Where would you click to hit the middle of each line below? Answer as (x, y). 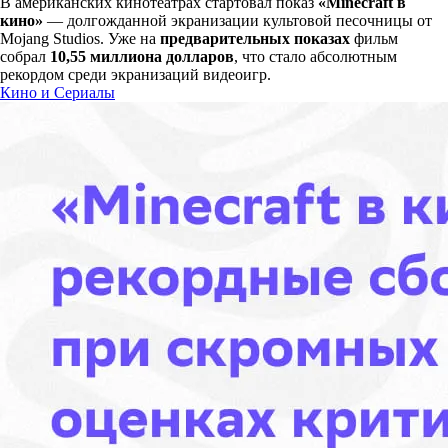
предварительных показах (255, 39)
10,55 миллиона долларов (142, 57)
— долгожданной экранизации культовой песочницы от (237, 21)
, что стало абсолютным (315, 57)
